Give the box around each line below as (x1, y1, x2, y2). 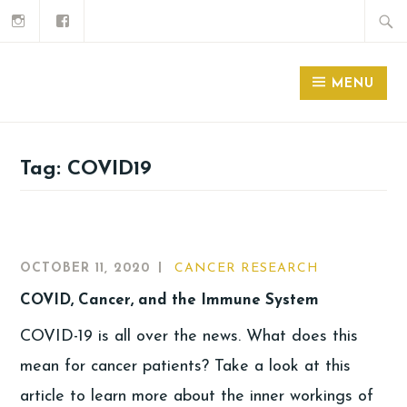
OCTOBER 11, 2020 (20, 262, 151, 276)
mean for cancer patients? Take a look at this (20, 357, 352, 375)
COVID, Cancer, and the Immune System (20, 292, 320, 308)
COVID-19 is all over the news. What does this (20, 327, 359, 345)
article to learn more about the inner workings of (20, 387, 374, 405)
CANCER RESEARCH (174, 262, 320, 276)
